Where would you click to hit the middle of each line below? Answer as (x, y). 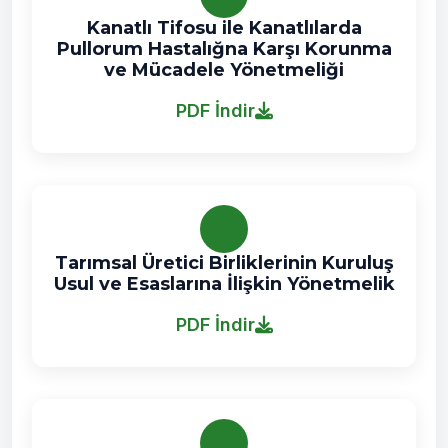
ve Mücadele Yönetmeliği (224, 70)
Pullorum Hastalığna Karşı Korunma (224, 49)
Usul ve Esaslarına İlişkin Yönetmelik (224, 284)
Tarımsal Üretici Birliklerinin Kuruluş (224, 263)
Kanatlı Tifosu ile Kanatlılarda (224, 28)
